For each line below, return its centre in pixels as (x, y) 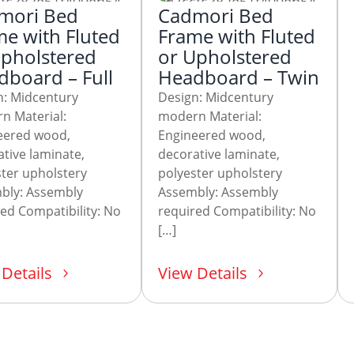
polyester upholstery (220, 173)
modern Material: (210, 117)
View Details (203, 273)
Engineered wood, (212, 136)
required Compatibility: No (237, 211)
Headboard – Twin (239, 77)
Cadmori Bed (216, 16)
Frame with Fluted (237, 36)
